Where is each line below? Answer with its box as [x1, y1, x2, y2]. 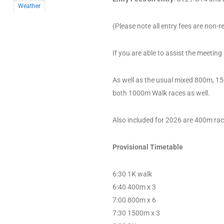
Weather [18, 2, 40, 9]
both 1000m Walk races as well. [112, 88, 210, 97]
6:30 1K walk [112, 169, 152, 178]
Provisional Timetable [112, 142, 183, 151]
